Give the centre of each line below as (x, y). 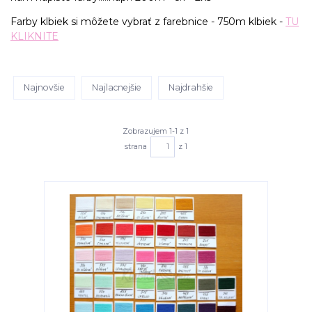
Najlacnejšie (117, 88)
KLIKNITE (34, 36)
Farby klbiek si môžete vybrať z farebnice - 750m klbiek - (148, 21)
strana (135, 146)
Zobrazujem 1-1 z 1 (156, 131)
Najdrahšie (190, 88)
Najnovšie (45, 88)
